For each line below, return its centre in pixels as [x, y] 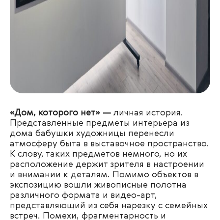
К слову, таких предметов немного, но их [98, 154]
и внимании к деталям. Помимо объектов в [104, 175]
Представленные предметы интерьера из [100, 123]
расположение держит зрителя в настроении [107, 165]
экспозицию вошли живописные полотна [98, 185]
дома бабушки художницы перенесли [92, 134]
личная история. [148, 113]
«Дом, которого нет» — [62, 113]
